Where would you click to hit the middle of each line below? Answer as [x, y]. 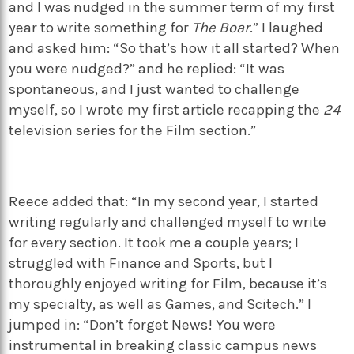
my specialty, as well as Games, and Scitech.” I [160, 304]
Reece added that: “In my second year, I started [164, 201]
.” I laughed [287, 28]
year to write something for [101, 28]
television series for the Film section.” [133, 131]
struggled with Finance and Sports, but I [141, 263]
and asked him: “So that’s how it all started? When [175, 49]
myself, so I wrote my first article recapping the [166, 110]
